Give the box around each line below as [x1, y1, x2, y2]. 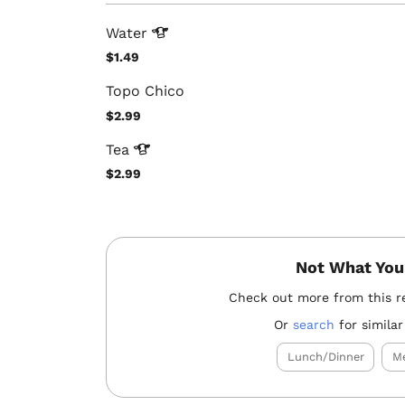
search [293, 316, 335, 332]
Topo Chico [106, 82, 184, 100]
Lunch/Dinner [287, 349, 364, 363]
